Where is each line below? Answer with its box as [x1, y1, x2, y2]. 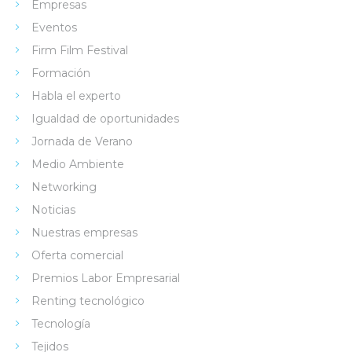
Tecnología [31, 316, 90, 331]
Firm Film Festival [31, 42, 128, 57]
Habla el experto [31, 88, 121, 103]
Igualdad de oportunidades [31, 111, 179, 126]
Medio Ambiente [31, 156, 124, 171]
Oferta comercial [31, 247, 123, 262]
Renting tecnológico [31, 293, 145, 308]
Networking [31, 179, 97, 194]
